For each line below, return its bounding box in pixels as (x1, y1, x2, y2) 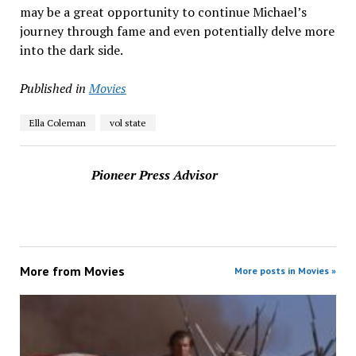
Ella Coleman (29, 117, 86, 129)
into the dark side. (19, 41, 123, 59)
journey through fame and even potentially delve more (19, 22, 335, 40)
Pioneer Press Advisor (91, 166, 218, 184)
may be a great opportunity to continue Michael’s (19, 3, 307, 21)
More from (19, 263, 84, 279)
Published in (19, 79, 86, 97)
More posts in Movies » (234, 265, 337, 277)
